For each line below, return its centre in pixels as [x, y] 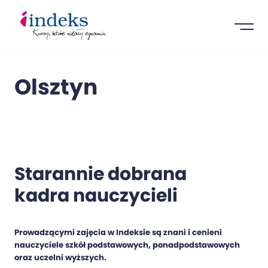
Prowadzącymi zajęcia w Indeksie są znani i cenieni [118, 233]
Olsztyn [56, 87]
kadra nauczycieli [96, 196]
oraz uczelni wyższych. [60, 258]
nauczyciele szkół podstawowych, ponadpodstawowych [127, 245]
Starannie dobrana [100, 174]
